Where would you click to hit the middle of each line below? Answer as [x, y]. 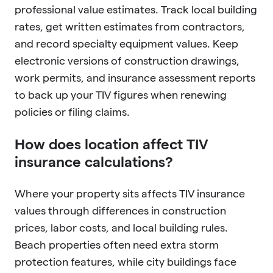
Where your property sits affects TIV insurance [130, 193]
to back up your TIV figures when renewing [121, 94]
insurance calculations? [94, 161]
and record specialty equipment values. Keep [126, 43]
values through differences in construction [120, 210]
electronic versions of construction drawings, [127, 60]
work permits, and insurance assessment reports [135, 77]
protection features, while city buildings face [126, 261]
